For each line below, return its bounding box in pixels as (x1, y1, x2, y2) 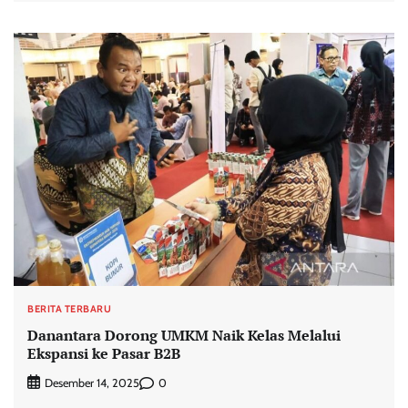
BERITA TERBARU (27, 302, 111, 316)
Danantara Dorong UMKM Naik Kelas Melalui (27, 324, 341, 345)
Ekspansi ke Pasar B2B (27, 342, 180, 363)
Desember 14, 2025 (45, 376, 139, 391)
